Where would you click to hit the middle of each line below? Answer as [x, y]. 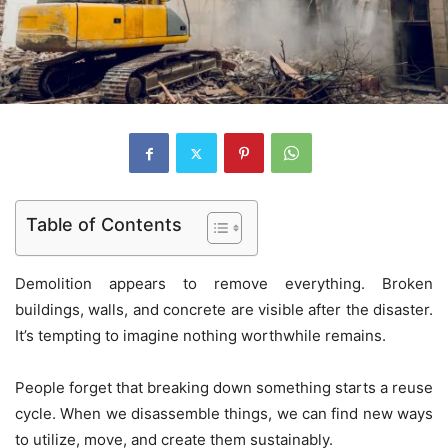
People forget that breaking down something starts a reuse [224, 388]
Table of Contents [104, 225]
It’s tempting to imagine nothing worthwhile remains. [200, 336]
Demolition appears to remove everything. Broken [224, 284]
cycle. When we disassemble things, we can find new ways [224, 414]
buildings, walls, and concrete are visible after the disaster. [224, 310]
